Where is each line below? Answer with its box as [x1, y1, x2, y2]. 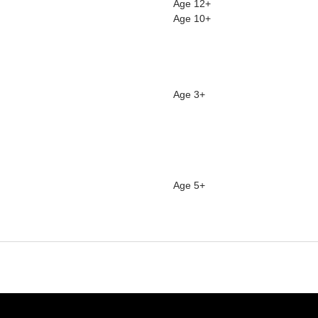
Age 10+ [173, 12, 211, 24]
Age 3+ [173, 88, 205, 100]
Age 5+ [173, 179, 205, 191]
